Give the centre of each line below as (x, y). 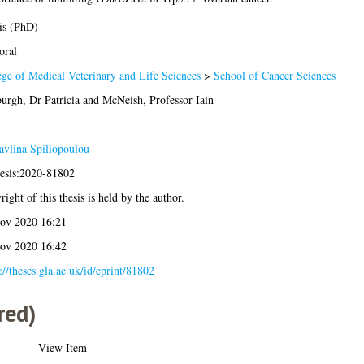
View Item (62, 347)
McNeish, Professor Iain (158, 99)
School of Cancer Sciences (274, 75)
